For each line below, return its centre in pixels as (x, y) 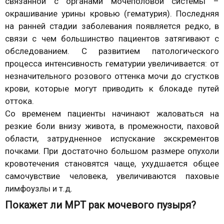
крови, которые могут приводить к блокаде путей (112, 89)
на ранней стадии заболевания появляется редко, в (112, 26)
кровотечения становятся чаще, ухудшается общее (112, 164)
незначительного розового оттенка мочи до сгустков (112, 76)
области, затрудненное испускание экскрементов (112, 139)
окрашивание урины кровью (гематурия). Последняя (112, 14)
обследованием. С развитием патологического (112, 51)
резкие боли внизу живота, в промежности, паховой (112, 126)
